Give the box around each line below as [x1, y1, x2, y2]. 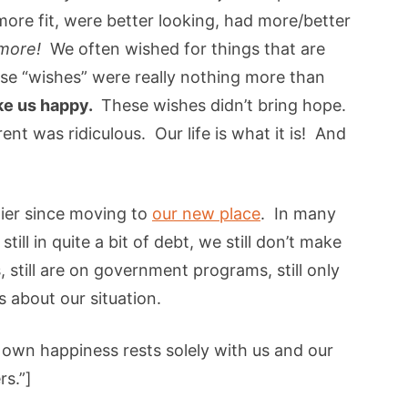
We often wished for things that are [41, 39, 325, 59]
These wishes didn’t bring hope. [97, 96, 351, 116]
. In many [260, 204, 336, 224]
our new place [152, 204, 260, 224]
